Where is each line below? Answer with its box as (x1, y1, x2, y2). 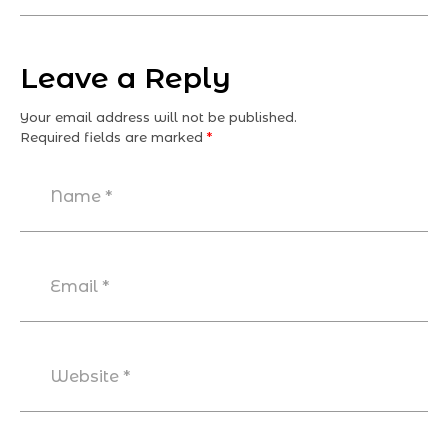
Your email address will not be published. (20, 109, 297, 126)
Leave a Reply (20, 61, 231, 96)
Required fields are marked (20, 129, 207, 146)
